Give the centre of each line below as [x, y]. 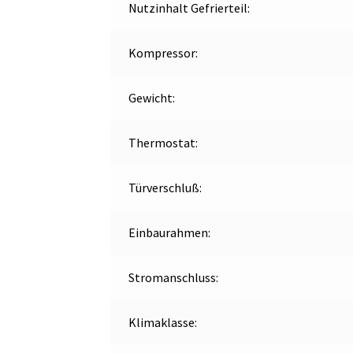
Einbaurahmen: [169, 233]
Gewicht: [151, 98]
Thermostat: [163, 143]
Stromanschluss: [173, 278]
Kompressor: [163, 53]
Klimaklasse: [162, 323]
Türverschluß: [165, 188]
